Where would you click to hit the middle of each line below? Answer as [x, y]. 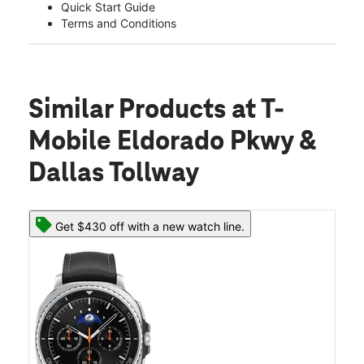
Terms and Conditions [119, 24]
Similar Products [130, 111]
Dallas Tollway [114, 174]
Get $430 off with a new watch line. [150, 227]
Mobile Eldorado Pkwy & [172, 143]
